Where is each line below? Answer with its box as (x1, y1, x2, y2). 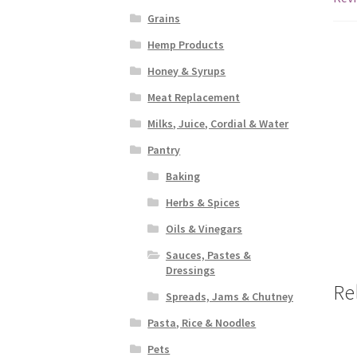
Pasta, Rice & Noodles (147, 315, 257, 330)
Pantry (147, 142, 181, 157)
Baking (165, 168, 200, 183)
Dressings (165, 262, 215, 277)
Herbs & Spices (165, 194, 240, 210)
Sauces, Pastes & (165, 247, 251, 262)
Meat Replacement (147, 89, 241, 104)
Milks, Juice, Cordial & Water (147, 116, 289, 131)
